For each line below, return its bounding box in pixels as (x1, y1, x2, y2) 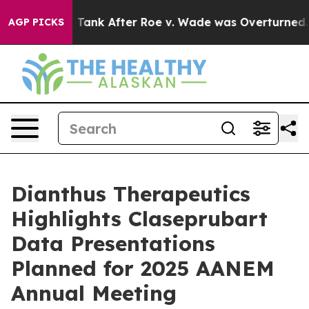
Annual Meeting (11, 280, 177, 306)
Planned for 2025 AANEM (11, 255, 275, 281)
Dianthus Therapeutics (11, 181, 250, 207)
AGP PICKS (8, 16, 64, 28)
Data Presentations (11, 230, 215, 257)
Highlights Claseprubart (11, 206, 268, 232)
